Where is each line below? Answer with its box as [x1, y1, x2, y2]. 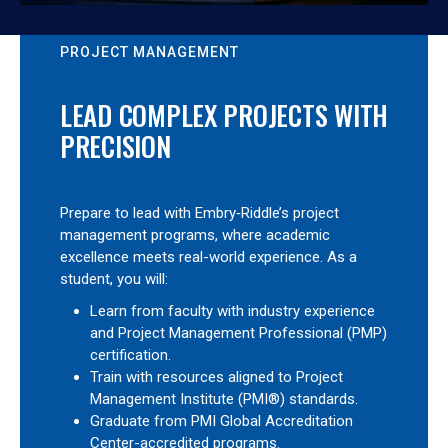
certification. [90, 346, 171, 364]
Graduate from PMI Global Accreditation [90, 412, 353, 430]
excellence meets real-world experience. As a [60, 248, 357, 266]
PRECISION [60, 126, 171, 166]
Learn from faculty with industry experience [90, 302, 375, 320]
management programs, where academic [60, 226, 330, 244]
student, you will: [60, 270, 168, 288]
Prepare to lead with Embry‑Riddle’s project [60, 204, 339, 222]
